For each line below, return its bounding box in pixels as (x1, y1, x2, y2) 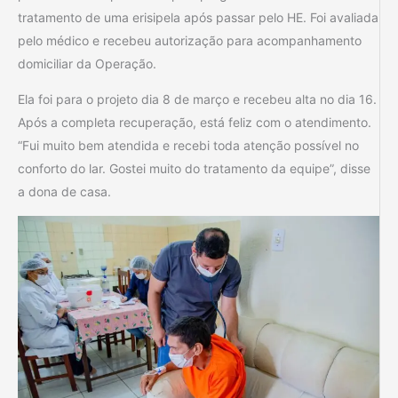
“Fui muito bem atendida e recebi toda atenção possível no (18, 138, 359, 154)
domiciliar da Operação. (18, 56, 156, 72)
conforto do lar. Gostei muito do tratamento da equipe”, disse (18, 161, 370, 177)
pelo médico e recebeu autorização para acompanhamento (18, 33, 362, 49)
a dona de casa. (18, 184, 111, 200)
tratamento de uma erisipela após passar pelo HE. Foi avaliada (18, 10, 378, 26)
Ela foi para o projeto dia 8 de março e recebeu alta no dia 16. (18, 92, 377, 107)
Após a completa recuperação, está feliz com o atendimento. (18, 115, 371, 131)
